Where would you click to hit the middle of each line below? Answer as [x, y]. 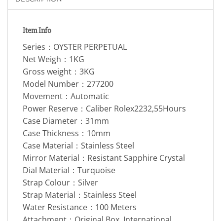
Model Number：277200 [68, 84]
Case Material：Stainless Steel [78, 146]
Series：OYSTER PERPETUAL [75, 47]
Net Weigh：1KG [54, 59]
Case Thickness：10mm [67, 133]
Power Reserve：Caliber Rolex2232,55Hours [104, 109]
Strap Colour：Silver [60, 183]
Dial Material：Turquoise [69, 170]
